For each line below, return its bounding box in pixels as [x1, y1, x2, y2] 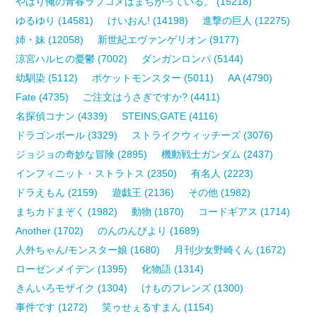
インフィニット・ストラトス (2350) [16, 167, 178, 179]
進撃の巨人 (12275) [202, 14, 291, 26]
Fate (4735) [16, 91, 69, 103]
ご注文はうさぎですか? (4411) [83, 91, 221, 103]
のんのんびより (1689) [98, 224, 200, 236]
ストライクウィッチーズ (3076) [132, 129, 274, 141]
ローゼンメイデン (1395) [16, 263, 128, 275]
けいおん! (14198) [108, 14, 189, 26]
